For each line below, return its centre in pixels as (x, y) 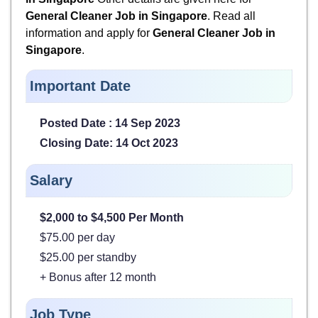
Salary (51, 180)
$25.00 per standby (88, 257)
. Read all (231, 16)
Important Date (80, 86)
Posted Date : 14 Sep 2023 (110, 123)
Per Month (156, 217)
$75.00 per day (77, 237)
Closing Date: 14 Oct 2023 (109, 143)
